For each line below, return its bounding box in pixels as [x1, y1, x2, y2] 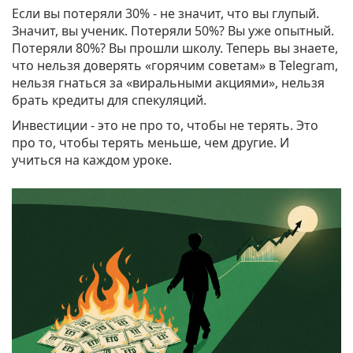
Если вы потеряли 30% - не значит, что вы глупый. [12, 5, 319, 23]
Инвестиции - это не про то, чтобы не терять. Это [12, 117, 318, 135]
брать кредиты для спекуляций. [12, 91, 206, 110]
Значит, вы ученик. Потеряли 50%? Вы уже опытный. [12, 22, 334, 40]
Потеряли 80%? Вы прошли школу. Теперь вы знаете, [12, 39, 338, 58]
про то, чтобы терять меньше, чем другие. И [12, 134, 289, 152]
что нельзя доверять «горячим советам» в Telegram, [12, 57, 338, 75]
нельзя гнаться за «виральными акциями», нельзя [12, 74, 325, 92]
